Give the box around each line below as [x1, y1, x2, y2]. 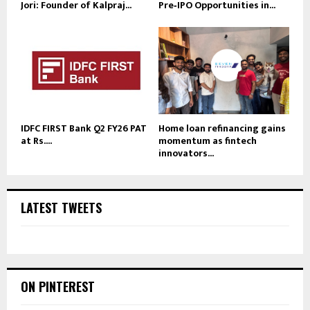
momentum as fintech [158, 132, 257, 149]
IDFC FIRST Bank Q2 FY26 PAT [21, 120, 147, 136]
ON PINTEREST [21, 277, 95, 295]
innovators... [158, 145, 214, 161]
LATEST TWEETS [21, 198, 102, 217]
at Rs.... [21, 132, 52, 149]
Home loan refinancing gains [158, 120, 286, 136]
